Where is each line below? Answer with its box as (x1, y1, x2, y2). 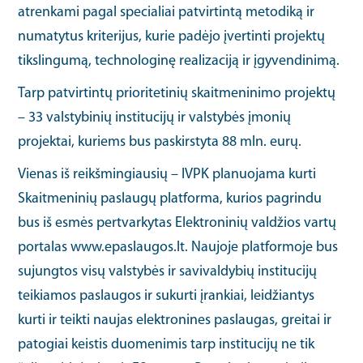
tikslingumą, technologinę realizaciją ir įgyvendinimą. (18, 53, 340, 69)
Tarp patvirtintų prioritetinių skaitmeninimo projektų (18, 85, 336, 101)
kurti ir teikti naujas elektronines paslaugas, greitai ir (18, 312, 332, 328)
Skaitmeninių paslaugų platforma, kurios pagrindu (18, 190, 322, 207)
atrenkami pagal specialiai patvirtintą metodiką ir (18, 4, 315, 20)
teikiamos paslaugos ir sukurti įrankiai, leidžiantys (18, 288, 315, 304)
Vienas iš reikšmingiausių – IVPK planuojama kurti (18, 166, 317, 182)
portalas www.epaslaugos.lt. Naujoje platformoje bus (18, 239, 339, 255)
